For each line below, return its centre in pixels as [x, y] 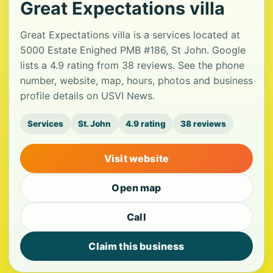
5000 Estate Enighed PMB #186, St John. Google [133, 50]
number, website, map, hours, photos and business [136, 81]
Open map [136, 188]
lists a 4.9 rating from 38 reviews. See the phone [132, 66]
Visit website [136, 159]
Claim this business [136, 246]
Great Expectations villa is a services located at [130, 35]
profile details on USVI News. [87, 96]
